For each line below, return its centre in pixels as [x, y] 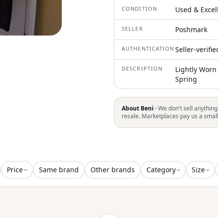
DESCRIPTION [142, 68]
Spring [186, 79]
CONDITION [139, 9]
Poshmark [191, 29]
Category [161, 170]
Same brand [59, 170]
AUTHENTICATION [148, 48]
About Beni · [140, 108]
